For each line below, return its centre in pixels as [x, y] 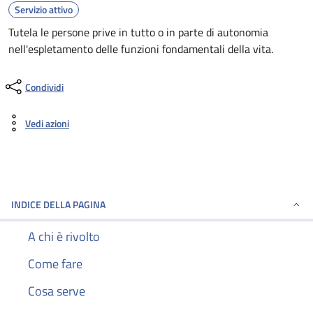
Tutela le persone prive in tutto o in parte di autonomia [138, 32]
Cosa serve [57, 291]
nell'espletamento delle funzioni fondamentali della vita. [141, 49]
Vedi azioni [47, 123]
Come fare [55, 264]
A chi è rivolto [64, 236]
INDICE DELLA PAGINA [58, 204]
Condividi [44, 87]
